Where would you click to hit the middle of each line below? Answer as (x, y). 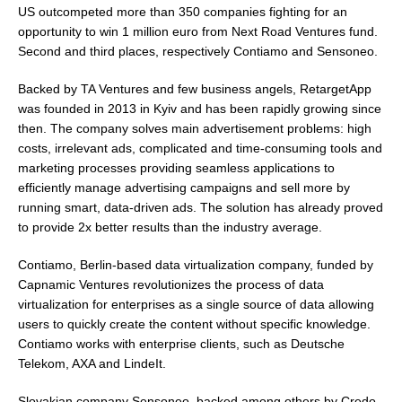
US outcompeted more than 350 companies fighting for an (183, 12)
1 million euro (160, 31)
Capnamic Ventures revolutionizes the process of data (171, 284)
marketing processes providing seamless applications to (176, 168)
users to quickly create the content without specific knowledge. (194, 324)
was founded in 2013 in (86, 109)
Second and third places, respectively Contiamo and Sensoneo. (198, 51)
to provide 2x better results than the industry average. (170, 227)
